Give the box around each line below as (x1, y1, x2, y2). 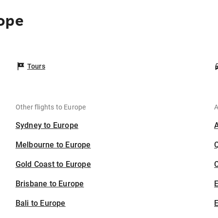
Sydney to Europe (15, 121, 79, 130)
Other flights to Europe (15, 103, 86, 111)
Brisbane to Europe (15, 179, 84, 188)
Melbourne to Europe (15, 140, 91, 149)
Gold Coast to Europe (15, 160, 91, 169)
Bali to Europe (15, 199, 66, 208)
